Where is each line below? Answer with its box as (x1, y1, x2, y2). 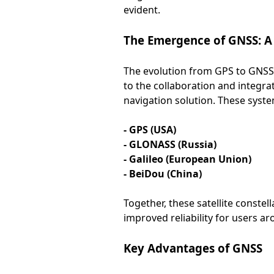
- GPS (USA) (123, 123, 176, 136)
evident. (123, 3, 160, 17)
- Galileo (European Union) (123, 152, 251, 166)
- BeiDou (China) (123, 167, 202, 180)
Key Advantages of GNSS (123, 240, 262, 256)
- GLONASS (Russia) (123, 138, 217, 151)
